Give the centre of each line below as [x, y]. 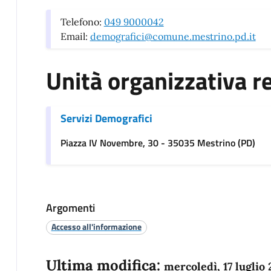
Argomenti [70, 208]
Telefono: [82, 22]
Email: [75, 37]
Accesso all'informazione [96, 227]
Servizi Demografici [106, 119]
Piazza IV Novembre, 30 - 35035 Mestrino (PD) [158, 143]
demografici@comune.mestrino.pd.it [173, 37]
